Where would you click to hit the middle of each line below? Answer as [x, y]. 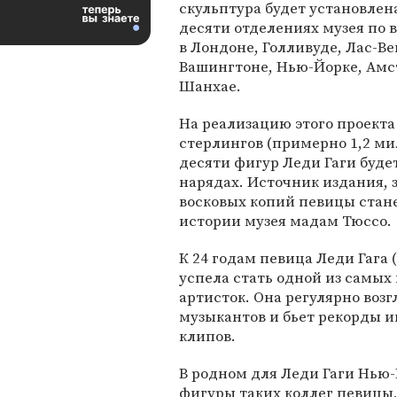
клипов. [207, 336]
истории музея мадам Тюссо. [285, 221]
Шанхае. [210, 86]
